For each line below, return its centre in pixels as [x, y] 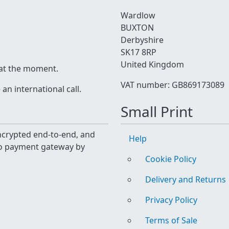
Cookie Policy [171, 159]
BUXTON [137, 28]
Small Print [157, 111]
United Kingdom [152, 64]
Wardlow [138, 15]
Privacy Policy [171, 200]
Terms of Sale [171, 220]
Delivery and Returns [186, 179]
